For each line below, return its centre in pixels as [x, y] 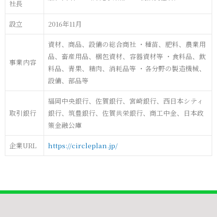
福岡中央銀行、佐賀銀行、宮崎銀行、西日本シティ [126, 101]
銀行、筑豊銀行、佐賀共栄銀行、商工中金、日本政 [126, 113]
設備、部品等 [68, 81]
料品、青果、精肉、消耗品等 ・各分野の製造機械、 [127, 69]
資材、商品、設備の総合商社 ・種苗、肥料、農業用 [127, 44]
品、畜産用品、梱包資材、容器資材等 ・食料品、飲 [127, 56]
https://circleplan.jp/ [83, 146]
